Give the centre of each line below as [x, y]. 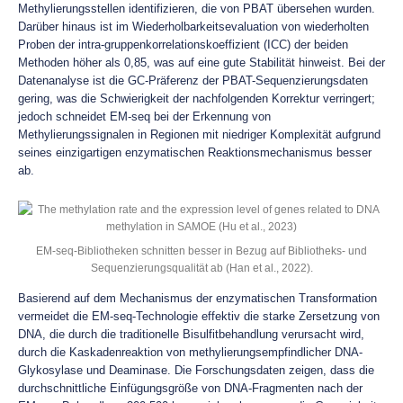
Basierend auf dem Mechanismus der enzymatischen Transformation [197, 298]
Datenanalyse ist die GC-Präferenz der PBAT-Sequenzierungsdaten [193, 81]
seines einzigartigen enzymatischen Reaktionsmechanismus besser [195, 152]
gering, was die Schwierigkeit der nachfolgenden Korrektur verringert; [197, 99]
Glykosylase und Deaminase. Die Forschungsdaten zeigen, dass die [196, 370]
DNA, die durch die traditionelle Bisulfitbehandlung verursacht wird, [191, 334]
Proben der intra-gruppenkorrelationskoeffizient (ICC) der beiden [183, 45]
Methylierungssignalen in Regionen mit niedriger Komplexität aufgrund [199, 134]
